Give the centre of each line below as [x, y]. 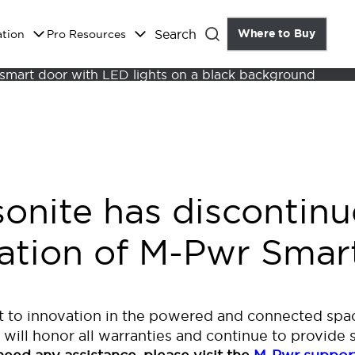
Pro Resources [86, 34]
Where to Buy [277, 34]
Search [176, 34]
